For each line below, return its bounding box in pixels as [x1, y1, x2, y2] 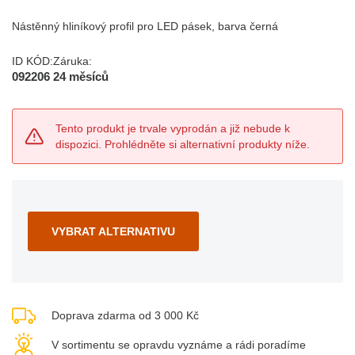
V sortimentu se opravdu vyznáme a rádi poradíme [52, 338, 306, 351]
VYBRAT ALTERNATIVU [52, 225, 175, 239]
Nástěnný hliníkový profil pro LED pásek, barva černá [12, 20, 278, 33]
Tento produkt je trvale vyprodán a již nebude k [55, 122, 290, 136]
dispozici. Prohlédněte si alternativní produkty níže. [55, 138, 310, 151]
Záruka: [53, 55, 92, 68]
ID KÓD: [12, 55, 53, 68]
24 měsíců [53, 70, 109, 84]
